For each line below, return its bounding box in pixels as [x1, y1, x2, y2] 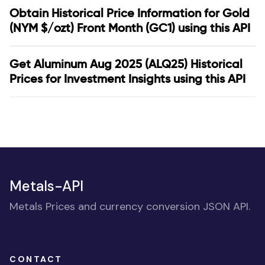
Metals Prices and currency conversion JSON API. [9, 199, 250, 214]
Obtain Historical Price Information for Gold [9, 6, 250, 20]
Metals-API [9, 177, 83, 195]
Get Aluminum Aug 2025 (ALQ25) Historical [9, 57, 243, 71]
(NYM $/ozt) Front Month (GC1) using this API [9, 21, 250, 35]
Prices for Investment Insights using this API [9, 72, 245, 86]
